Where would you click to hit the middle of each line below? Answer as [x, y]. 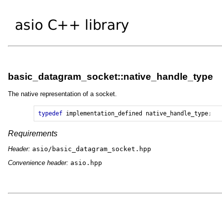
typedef [51, 114]
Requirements [33, 134]
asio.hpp [86, 163]
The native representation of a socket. [62, 94]
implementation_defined [104, 114]
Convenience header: [39, 163]
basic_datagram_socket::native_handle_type [111, 77]
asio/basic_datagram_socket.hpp [92, 149]
